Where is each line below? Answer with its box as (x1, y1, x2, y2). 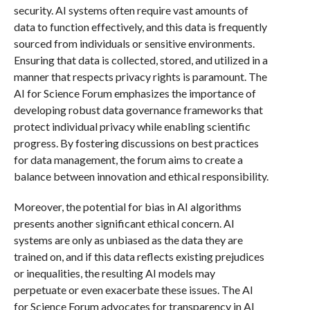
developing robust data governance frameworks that (13, 102, 263, 116)
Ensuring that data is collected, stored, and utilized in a (13, 53, 268, 66)
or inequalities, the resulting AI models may (13, 266, 215, 280)
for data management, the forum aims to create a (13, 152, 243, 166)
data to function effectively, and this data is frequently (13, 19, 267, 33)
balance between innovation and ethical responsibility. (13, 169, 268, 183)
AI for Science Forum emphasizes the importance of (13, 86, 256, 100)
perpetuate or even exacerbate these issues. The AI (13, 282, 253, 296)
